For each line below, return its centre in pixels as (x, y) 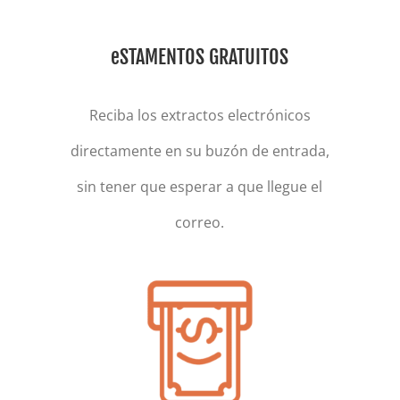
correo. (200, 223)
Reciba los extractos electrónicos (200, 116)
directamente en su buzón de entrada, (200, 151)
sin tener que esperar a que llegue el (200, 187)
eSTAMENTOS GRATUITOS (200, 56)
